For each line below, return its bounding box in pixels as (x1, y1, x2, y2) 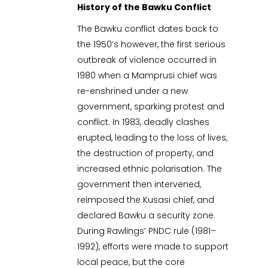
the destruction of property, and (77, 147, 214, 160)
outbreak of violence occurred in (77, 54, 217, 66)
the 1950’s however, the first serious (77, 38, 226, 51)
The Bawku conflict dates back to (77, 23, 219, 35)
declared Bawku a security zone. (77, 209, 216, 222)
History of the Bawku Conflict (77, 1, 212, 14)
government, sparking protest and (77, 100, 225, 113)
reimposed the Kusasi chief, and (77, 194, 215, 206)
